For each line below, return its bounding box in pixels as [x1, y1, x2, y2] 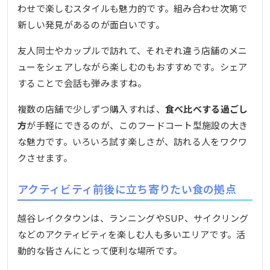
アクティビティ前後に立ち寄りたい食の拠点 [17, 181, 236, 197]
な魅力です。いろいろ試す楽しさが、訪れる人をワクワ [17, 135, 248, 148]
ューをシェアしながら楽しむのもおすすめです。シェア [17, 60, 248, 74]
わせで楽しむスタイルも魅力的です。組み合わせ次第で [17, 2, 248, 15]
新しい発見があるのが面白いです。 [17, 18, 165, 31]
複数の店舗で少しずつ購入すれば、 [17, 102, 165, 116]
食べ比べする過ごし [165, 102, 248, 116]
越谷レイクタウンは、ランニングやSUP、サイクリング [17, 211, 249, 224]
